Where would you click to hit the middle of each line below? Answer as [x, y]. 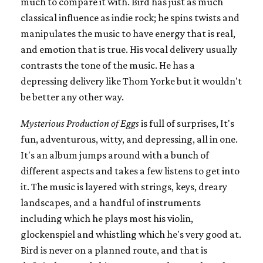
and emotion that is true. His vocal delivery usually [129, 49]
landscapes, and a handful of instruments [111, 202]
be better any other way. [72, 97]
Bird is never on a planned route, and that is [114, 250]
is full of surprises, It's [187, 123]
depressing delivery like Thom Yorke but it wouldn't [131, 81]
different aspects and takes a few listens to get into [130, 171]
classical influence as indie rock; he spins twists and [130, 17]
